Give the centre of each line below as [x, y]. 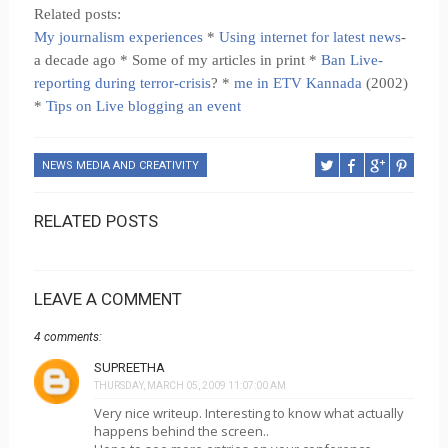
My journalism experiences [118, 37]
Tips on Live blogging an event [143, 106]
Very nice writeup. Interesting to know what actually [248, 413]
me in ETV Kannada [297, 83]
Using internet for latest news [309, 37]
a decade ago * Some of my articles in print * [177, 60]
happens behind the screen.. [181, 431]
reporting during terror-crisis [122, 83]
